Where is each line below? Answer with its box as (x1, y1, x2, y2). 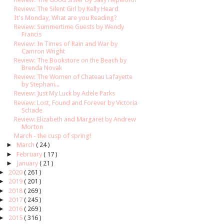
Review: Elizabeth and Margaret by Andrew (14, 115, 136, 123)
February (16, 150, 43, 158)
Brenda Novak (21, 63, 62, 71)
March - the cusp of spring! (14, 132, 91, 140)
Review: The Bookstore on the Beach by (14, 56, 127, 64)
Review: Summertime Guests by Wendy (14, 23, 124, 31)
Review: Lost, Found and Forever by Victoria (14, 98, 138, 106)
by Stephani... (21, 80, 60, 88)
